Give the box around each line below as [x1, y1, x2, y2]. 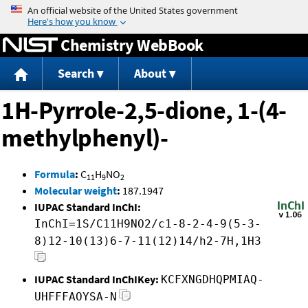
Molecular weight [34, 184, 117, 198]
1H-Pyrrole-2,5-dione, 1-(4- [1, 95, 287, 126]
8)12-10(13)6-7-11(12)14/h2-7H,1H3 [34, 234, 261, 248]
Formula [34, 167, 75, 181]
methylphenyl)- [1, 122, 168, 154]
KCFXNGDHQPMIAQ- [161, 273, 264, 287]
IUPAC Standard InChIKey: [34, 272, 159, 287]
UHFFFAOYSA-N [34, 290, 117, 304]
